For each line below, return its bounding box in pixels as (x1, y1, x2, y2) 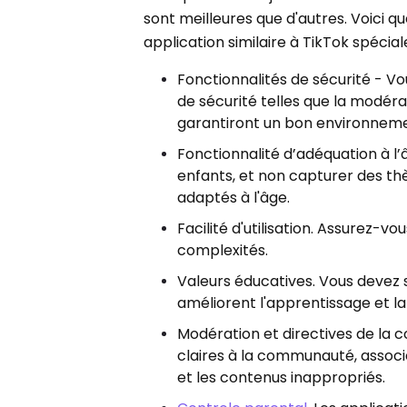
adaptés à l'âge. (177, 186, 291, 208)
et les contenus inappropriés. (177, 366, 386, 388)
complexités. (177, 239, 269, 261)
